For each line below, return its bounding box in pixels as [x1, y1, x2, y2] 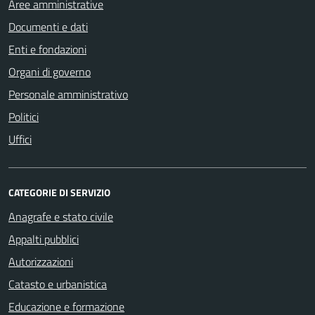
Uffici [8, 130, 32, 148]
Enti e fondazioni [8, 40, 86, 58]
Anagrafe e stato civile [8, 207, 113, 225]
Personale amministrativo [8, 85, 128, 103]
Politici [8, 108, 39, 125]
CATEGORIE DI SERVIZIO [8, 184, 110, 200]
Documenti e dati [8, 18, 88, 35]
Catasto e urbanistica [8, 275, 107, 292]
